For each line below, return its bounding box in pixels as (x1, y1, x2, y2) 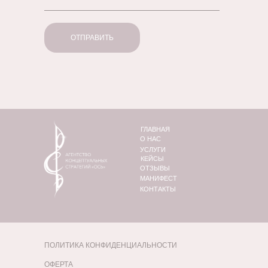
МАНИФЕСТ (139, 174, 177, 182)
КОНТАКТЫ (139, 185, 176, 193)
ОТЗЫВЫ (139, 164, 170, 172)
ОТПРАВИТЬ (71, 33, 114, 42)
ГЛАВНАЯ (141, 125, 170, 133)
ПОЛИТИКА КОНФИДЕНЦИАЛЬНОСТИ (44, 241, 177, 249)
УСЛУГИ (139, 145, 166, 153)
